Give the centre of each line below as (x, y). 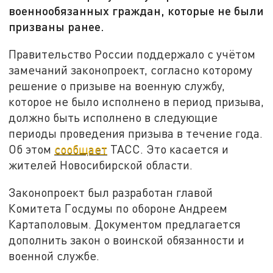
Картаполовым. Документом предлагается (125, 224)
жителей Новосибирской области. (101, 165)
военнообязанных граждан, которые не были (136, 11)
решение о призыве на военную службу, (117, 85)
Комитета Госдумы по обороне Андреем (118, 208)
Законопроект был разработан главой (111, 193)
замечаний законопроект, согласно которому (131, 69)
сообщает (81, 149)
